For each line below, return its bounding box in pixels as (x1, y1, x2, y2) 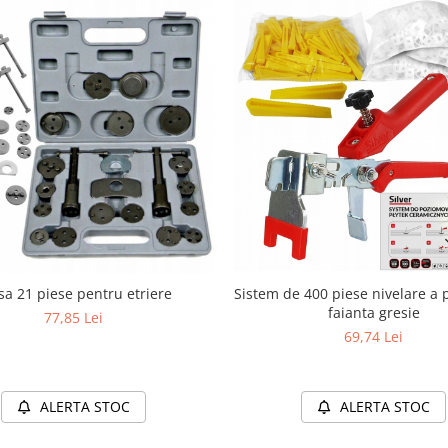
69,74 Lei (344, 326, 404, 346)
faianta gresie (327, 302, 420, 322)
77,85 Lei (44, 307, 104, 327)
